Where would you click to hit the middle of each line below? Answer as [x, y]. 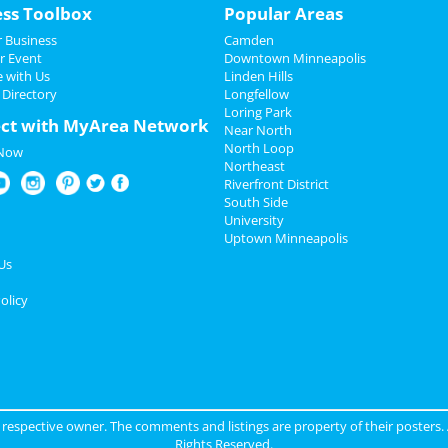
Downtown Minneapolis [295, 58]
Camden [249, 40]
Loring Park [258, 112]
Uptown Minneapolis [286, 238]
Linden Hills [258, 76]
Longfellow [256, 94]
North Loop [259, 148]
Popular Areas [283, 13]
